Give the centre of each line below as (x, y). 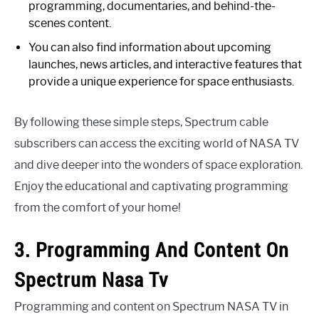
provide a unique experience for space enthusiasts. (161, 81)
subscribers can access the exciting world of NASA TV (157, 143)
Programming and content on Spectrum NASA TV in (151, 306)
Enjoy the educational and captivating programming (151, 186)
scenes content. (70, 23)
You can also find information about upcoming (150, 47)
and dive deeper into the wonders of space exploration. (158, 164)
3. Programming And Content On (152, 249)
